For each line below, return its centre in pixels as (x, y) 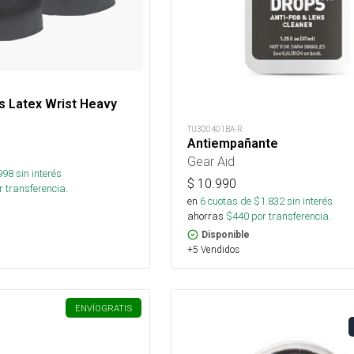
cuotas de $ (232, 201)
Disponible (225, 235)
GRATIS (116, 309)
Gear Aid (211, 162)
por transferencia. (290, 217)
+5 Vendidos (213, 250)
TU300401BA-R (215, 130)
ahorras (205, 217)
